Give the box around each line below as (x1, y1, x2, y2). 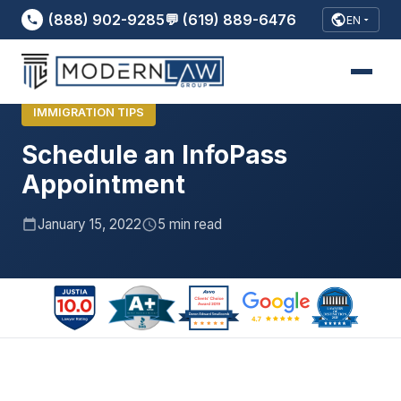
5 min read (158, 215, 222, 233)
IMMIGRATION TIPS (32, 105, 144, 119)
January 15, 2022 (38, 215, 141, 233)
